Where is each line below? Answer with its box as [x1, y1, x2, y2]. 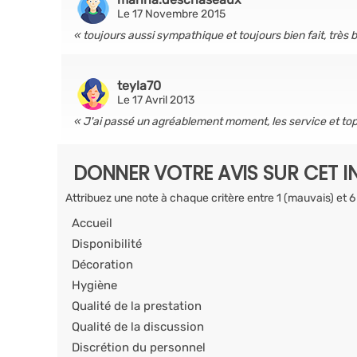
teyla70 [117, 78, 161, 93]
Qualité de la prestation [72, 299, 202, 313]
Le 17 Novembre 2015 [117, 7, 226, 21]
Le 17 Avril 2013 [117, 93, 194, 107]
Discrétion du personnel [72, 340, 206, 355]
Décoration [72, 257, 133, 272]
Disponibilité [72, 237, 142, 251]
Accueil [72, 216, 112, 230]
